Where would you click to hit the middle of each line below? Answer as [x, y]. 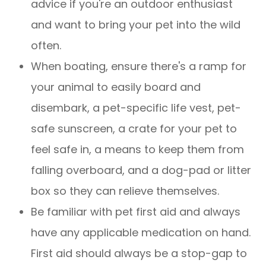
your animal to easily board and [116, 87]
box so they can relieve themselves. [125, 191]
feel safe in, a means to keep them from [138, 150]
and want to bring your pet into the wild [136, 25]
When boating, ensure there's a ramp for [139, 66]
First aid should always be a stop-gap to [139, 254]
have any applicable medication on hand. [141, 233]
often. [46, 46]
